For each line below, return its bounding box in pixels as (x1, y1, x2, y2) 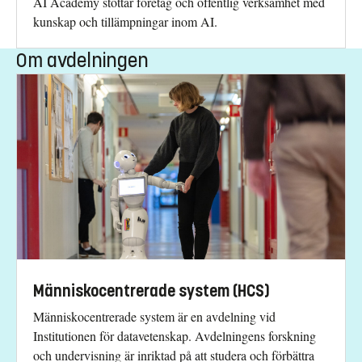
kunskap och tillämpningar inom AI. (33, 12, 217, 30)
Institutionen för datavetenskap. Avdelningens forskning (33, 326, 316, 344)
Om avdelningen (16, 48, 149, 73)
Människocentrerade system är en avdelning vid (33, 307, 276, 325)
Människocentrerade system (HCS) (33, 280, 270, 301)
